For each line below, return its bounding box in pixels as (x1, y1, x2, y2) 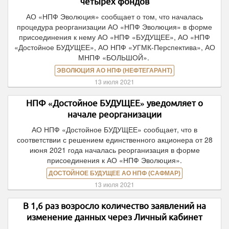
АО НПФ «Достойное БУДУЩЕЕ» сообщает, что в (32, 124, 197, 134)
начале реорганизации (67, 109, 162, 119)
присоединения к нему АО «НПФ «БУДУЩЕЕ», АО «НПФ (19, 32, 210, 42)
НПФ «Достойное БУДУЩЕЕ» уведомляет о (26, 98, 203, 108)
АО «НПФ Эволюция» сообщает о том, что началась (26, 11, 203, 21)
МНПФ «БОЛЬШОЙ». (78, 52, 151, 62)
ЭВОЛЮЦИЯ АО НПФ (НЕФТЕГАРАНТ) (57, 67, 172, 74)
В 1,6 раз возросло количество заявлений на (23, 201, 206, 211)
